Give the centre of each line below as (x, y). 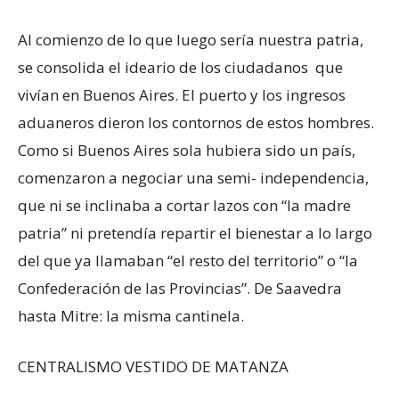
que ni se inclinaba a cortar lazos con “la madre (184, 205)
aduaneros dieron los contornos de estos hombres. (196, 122)
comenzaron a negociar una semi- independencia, (193, 178)
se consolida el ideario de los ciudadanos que (180, 67)
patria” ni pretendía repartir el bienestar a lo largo (195, 233)
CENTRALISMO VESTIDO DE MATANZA (153, 366)
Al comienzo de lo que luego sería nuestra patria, (191, 40)
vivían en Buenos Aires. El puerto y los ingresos (182, 95)
